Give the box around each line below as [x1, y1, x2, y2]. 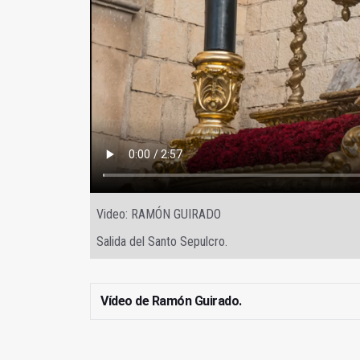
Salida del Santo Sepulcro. [96, 234, 227, 250]
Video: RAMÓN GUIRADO [96, 207, 221, 223]
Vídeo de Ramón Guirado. [100, 293, 242, 309]
